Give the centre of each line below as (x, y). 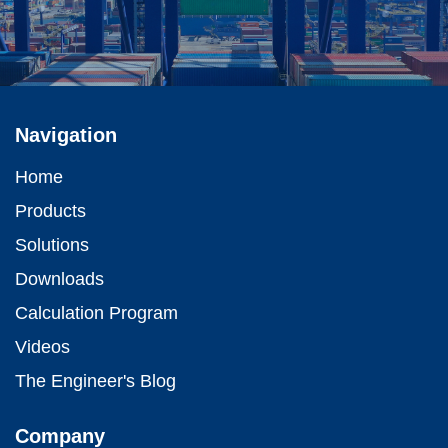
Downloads (59, 278)
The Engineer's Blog (95, 380)
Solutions (52, 244)
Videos (42, 346)
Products (50, 210)
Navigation (66, 134)
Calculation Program (96, 312)
